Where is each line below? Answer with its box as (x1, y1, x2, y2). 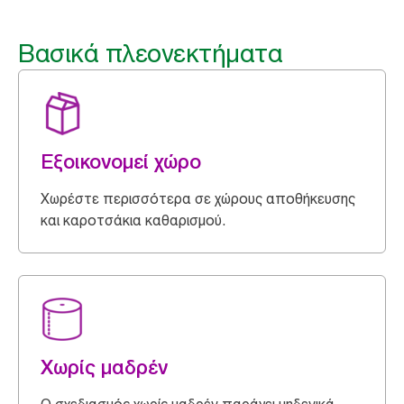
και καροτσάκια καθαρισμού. (41, 211, 225, 229)
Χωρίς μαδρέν (41, 355, 168, 379)
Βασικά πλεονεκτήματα (18, 38, 282, 69)
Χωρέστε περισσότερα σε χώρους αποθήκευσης (41, 189, 355, 207)
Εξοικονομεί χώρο (41, 150, 201, 173)
